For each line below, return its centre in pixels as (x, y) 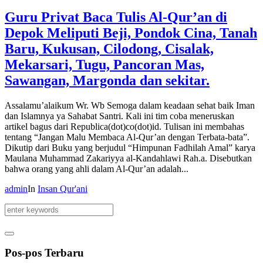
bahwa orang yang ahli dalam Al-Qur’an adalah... (97, 168)
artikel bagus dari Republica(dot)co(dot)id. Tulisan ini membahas (124, 126)
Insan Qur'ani (63, 188)
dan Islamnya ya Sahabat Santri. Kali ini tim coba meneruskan (119, 116)
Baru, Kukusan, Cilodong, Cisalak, (109, 48)
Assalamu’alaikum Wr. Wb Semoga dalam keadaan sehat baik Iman (130, 105)
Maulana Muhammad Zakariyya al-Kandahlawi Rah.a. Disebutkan (128, 158)
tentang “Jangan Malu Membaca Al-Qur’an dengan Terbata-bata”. (127, 137)
